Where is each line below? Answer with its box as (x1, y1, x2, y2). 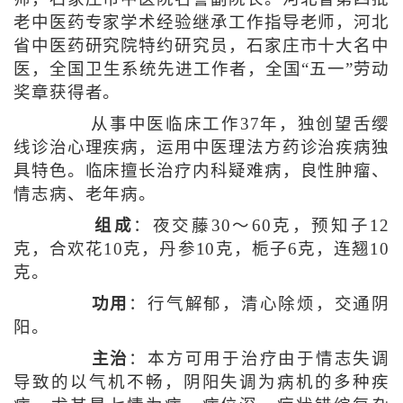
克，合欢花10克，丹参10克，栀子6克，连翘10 (13, 239, 390, 258)
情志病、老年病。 (13, 184, 157, 203)
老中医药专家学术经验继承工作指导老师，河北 (13, 13, 390, 31)
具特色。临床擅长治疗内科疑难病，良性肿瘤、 (13, 161, 390, 180)
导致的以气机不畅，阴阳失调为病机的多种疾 (13, 372, 390, 391)
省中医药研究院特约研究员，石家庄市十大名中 (13, 36, 390, 55)
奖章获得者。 (13, 83, 121, 102)
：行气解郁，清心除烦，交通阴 (129, 294, 390, 313)
